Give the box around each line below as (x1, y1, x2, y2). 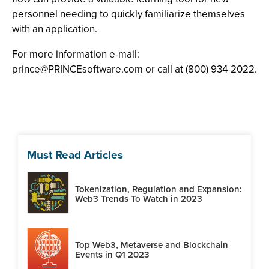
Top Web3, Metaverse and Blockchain (75, 238, 228, 252)
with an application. (12, 22, 97, 37)
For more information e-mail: (12, 47, 139, 62)
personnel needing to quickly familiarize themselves (12, 7, 245, 22)
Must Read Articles (27, 146, 123, 163)
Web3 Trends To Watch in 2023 (75, 192, 202, 205)
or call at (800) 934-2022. (143, 62, 257, 77)
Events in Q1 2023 (75, 247, 150, 261)
